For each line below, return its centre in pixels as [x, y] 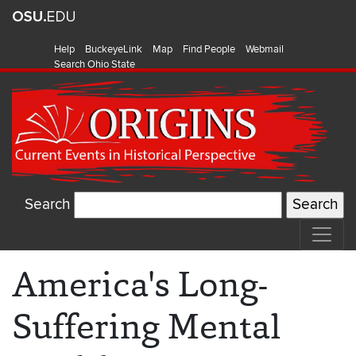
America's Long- [140, 284]
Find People [209, 49]
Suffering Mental [147, 327]
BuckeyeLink [114, 49]
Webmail [265, 49]
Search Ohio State [95, 64]
